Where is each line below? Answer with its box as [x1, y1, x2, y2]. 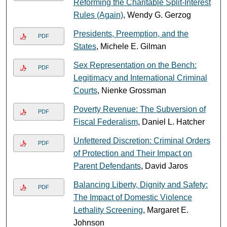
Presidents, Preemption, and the [73, 29, 188, 38]
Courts [73, 86, 97, 95]
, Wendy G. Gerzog [123, 10, 191, 19]
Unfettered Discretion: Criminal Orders [73, 136, 210, 145]
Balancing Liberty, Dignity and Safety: [73, 180, 208, 189]
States [73, 42, 96, 51]
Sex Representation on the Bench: [73, 60, 197, 69]
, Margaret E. [142, 205, 188, 214]
